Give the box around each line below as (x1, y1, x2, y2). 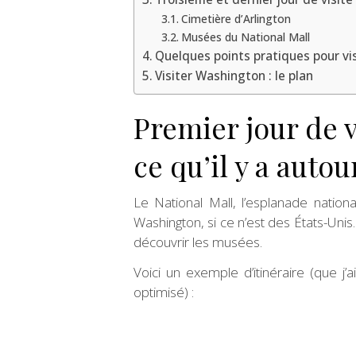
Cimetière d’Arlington (180, 10, 291, 26)
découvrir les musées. (133, 232, 262, 251)
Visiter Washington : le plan (155, 67, 314, 83)
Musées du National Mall (180, 29, 310, 44)
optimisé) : (133, 282, 194, 301)
